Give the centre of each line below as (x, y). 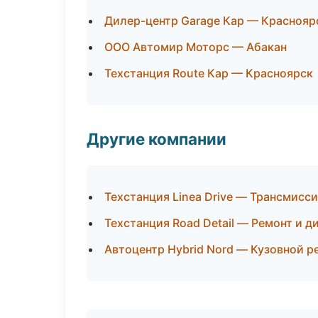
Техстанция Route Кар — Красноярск (209, 73)
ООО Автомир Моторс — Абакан (196, 47)
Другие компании (157, 139)
